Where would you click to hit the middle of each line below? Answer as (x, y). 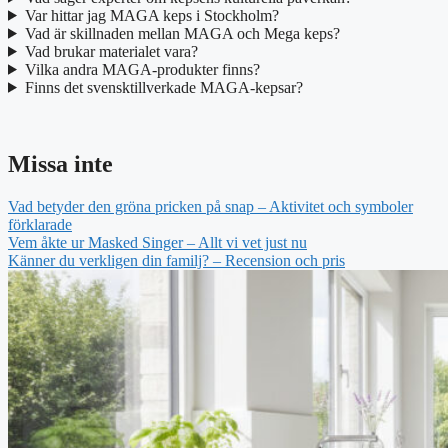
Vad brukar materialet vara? (111, 51)
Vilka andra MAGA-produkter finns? (142, 69)
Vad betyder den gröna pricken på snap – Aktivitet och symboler (210, 206)
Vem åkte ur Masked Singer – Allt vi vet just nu (157, 242)
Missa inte (60, 163)
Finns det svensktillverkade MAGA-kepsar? (163, 87)
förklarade (40, 224)
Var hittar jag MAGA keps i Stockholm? (151, 15)
